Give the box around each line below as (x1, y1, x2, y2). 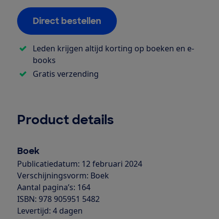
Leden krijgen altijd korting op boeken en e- (32, 43, 194, 54)
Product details (17, 111, 114, 129)
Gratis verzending (32, 68, 99, 80)
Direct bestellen (32, 15, 101, 27)
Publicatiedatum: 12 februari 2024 (17, 158, 142, 170)
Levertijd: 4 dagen (17, 205, 83, 217)
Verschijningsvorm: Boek (17, 170, 109, 181)
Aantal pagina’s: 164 (17, 182, 90, 193)
